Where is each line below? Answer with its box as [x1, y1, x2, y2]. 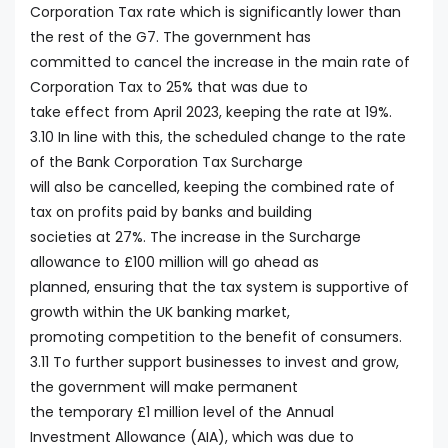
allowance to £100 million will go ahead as [30, 252, 319, 273]
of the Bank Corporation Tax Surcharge [30, 152, 303, 173]
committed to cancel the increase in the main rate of [30, 52, 410, 73]
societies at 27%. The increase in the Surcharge [30, 227, 361, 248]
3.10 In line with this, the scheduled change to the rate [30, 127, 406, 148]
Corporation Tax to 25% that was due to [30, 77, 308, 98]
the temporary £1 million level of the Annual [30, 402, 334, 423]
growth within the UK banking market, [30, 302, 290, 323]
